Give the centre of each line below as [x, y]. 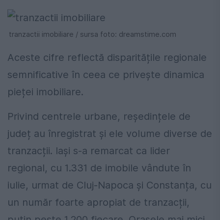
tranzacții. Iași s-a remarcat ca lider [89, 151]
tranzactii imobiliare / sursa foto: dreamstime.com [93, 34]
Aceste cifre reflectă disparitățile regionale [107, 57]
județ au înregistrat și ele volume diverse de [110, 133]
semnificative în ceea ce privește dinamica [106, 74]
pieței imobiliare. [45, 92]
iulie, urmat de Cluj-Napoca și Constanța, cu [110, 185]
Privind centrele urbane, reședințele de [99, 116]
